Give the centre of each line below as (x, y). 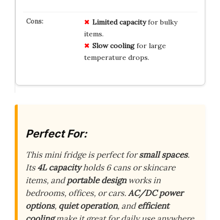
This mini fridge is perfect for (82, 155)
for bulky (161, 22)
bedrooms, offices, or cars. (77, 193)
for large (150, 45)
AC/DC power (156, 193)
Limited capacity (119, 22)
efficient (153, 206)
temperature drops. (116, 57)
